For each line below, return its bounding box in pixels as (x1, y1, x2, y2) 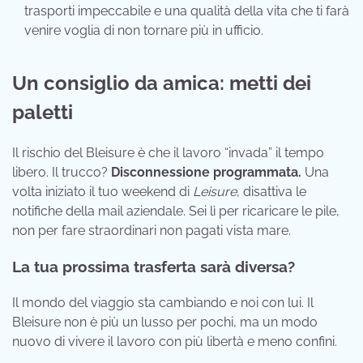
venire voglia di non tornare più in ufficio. (24, 22, 263, 38)
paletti (12, 100, 73, 124)
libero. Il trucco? (12, 164, 111, 180)
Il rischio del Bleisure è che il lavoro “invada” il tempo (12, 144, 324, 160)
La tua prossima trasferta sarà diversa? (12, 258, 295, 276)
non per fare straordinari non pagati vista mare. (12, 222, 291, 238)
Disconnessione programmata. (111, 164, 301, 180)
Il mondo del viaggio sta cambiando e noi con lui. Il (12, 295, 314, 311)
